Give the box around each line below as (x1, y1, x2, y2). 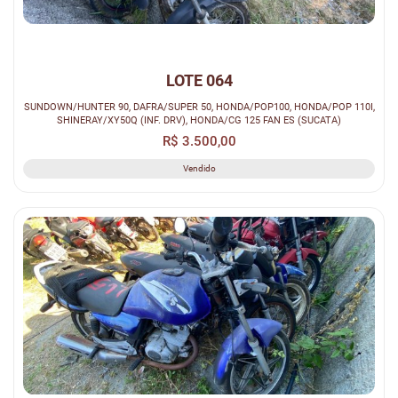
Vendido (182, 163, 216, 173)
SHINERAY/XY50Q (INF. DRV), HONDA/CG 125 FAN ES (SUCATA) (57, 113, 341, 126)
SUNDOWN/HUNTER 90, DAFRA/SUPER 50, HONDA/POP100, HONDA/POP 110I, (23, 99, 375, 113)
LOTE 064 (165, 70, 233, 90)
